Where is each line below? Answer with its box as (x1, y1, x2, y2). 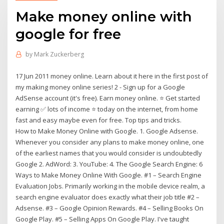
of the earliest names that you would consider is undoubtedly (15, 148, 202, 157)
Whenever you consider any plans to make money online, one (15, 137, 204, 146)
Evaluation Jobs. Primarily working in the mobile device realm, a (15, 181, 205, 190)
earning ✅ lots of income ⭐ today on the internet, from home (15, 104, 198, 113)
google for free (15, 25, 121, 42)
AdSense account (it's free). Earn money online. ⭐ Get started (15, 93, 200, 102)
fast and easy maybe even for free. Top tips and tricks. (15, 115, 182, 124)
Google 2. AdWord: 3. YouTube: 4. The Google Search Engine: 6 (15, 159, 203, 168)
